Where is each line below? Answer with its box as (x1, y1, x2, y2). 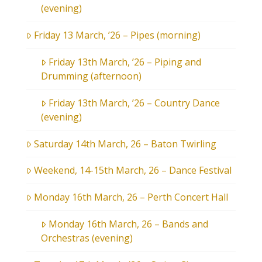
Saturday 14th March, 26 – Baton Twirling (33, 137, 216, 150)
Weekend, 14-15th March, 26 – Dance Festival (33, 164, 232, 177)
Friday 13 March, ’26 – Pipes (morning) (33, 29, 201, 42)
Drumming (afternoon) (40, 69, 142, 82)
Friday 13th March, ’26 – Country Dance (48, 96, 220, 109)
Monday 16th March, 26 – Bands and (48, 217, 208, 230)
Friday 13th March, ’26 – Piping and (48, 55, 201, 68)
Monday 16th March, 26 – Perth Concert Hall (33, 191, 228, 204)
